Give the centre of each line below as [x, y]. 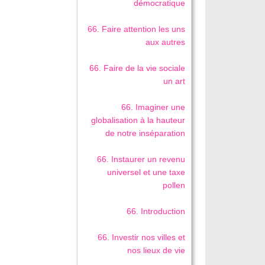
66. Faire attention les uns [137, 29]
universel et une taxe [146, 172]
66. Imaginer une [153, 107]
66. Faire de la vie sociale [138, 68]
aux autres [166, 42]
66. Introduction [156, 211]
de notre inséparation [146, 133]
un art [174, 81]
